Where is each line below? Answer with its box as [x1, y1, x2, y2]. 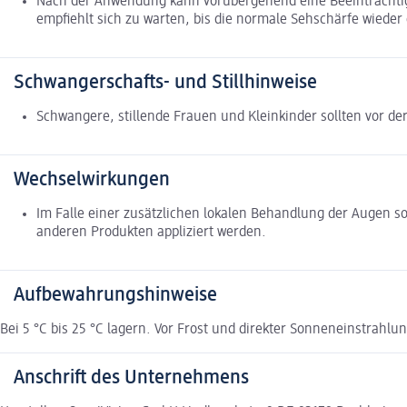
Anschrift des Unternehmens [14, 367, 249, 388]
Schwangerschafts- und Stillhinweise [14, 72, 317, 93]
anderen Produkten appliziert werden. [36, 224, 266, 240]
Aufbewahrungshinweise [14, 284, 217, 305]
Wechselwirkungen [14, 169, 170, 190]
